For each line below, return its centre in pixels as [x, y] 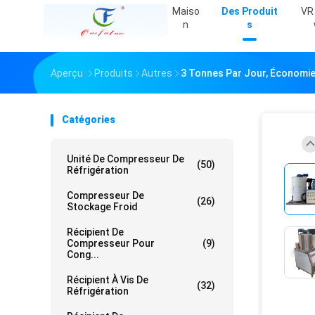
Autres [157, 73]
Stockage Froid [102, 207]
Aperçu [67, 73]
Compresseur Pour [111, 244]
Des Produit [250, 11]
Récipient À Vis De [108, 280]
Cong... [83, 255]
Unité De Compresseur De [126, 159]
